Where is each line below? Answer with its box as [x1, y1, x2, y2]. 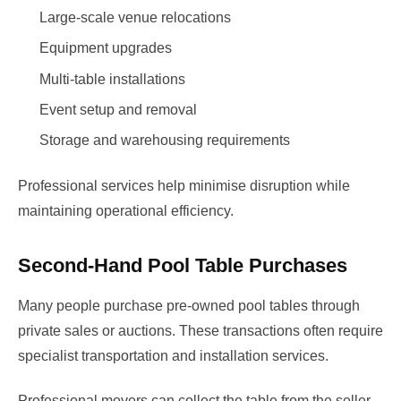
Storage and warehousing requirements [39, 132, 290, 149]
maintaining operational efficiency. [18, 202, 234, 218]
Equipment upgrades [39, 40, 172, 56]
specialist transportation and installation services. [18, 347, 328, 363]
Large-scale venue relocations [39, 9, 231, 25]
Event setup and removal [39, 102, 197, 118]
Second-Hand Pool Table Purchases [18, 253, 347, 277]
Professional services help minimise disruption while [18, 177, 350, 193]
